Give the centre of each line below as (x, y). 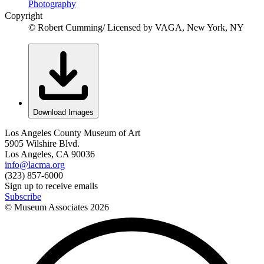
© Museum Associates (47, 207)
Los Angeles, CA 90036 (50, 154)
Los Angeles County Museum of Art (72, 133)
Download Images (63, 112)
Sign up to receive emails (51, 186)
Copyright (24, 15)
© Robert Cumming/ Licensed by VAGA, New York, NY (136, 27)
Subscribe (23, 196)
